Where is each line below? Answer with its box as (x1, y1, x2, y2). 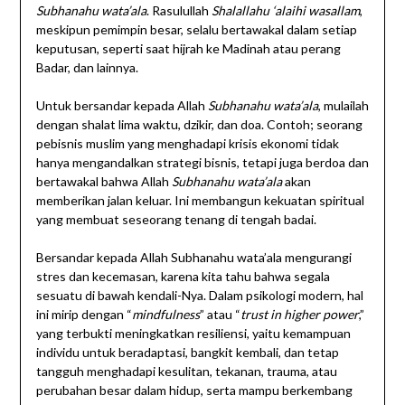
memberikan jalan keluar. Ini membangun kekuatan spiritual (35, 193, 364, 209)
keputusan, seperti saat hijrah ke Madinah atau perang (35, 41, 341, 57)
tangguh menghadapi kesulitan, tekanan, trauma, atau (35, 363, 337, 380)
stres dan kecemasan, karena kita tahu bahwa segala (35, 268, 330, 285)
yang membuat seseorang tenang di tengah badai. (35, 212, 316, 228)
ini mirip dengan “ (35, 306, 132, 323)
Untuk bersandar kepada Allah (35, 98, 208, 114)
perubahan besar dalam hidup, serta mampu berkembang (35, 382, 353, 399)
